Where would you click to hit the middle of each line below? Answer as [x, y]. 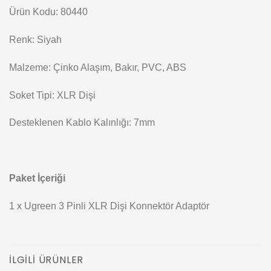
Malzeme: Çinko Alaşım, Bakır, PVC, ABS [98, 67]
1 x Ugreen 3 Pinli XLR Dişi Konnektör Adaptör [109, 206]
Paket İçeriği [37, 178]
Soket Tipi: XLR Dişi [52, 95]
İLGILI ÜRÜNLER [47, 260]
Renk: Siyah [35, 40]
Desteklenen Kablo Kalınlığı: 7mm [82, 123]
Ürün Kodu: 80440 [48, 12]
